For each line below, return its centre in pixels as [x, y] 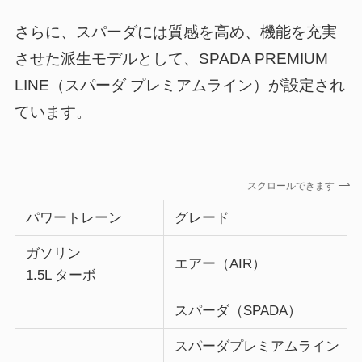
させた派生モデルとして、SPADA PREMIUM [171, 59]
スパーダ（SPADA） [238, 310]
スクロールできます [286, 185]
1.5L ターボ [61, 275]
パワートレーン [74, 217]
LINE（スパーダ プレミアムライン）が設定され [179, 86]
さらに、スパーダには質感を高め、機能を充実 [175, 32]
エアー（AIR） [220, 263]
